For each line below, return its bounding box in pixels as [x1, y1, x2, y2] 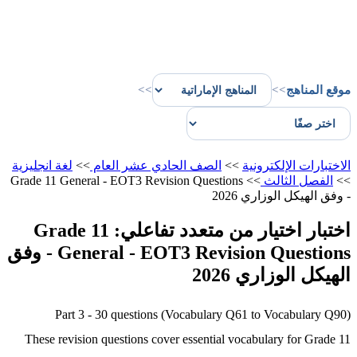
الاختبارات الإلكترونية [246, 159, 355, 172]
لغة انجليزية [16, 159, 76, 172]
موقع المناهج [290, 83, 355, 96]
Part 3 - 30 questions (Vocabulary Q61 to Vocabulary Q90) [59, 307, 355, 321]
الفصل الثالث [265, 174, 337, 187]
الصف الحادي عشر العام [94, 159, 226, 172]
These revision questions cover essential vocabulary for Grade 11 [29, 331, 355, 346]
